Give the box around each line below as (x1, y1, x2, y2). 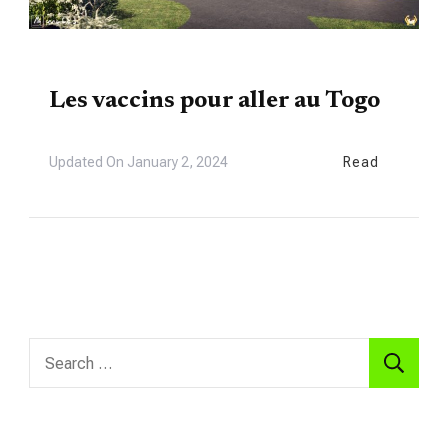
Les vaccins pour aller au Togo (49, 89, 380, 114)
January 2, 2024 (127, 154, 228, 171)
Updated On (49, 154, 127, 171)
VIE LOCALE (49, 61, 123, 76)
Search (28, 341, 85, 363)
